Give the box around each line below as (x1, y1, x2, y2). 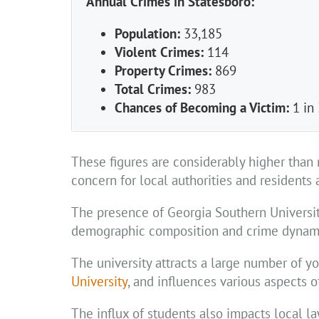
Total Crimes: (115, 80, 191, 98)
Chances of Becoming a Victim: (115, 99, 289, 117)
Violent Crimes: (115, 43, 204, 61)
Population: (115, 25, 180, 43)
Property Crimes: (115, 62, 211, 80)
